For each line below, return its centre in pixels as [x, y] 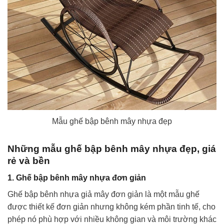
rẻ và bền [30, 160]
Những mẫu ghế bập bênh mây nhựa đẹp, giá [112, 148]
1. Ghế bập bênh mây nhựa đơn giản [77, 178]
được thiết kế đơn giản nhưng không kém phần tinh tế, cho [111, 207]
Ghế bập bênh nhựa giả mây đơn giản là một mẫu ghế [103, 194]
